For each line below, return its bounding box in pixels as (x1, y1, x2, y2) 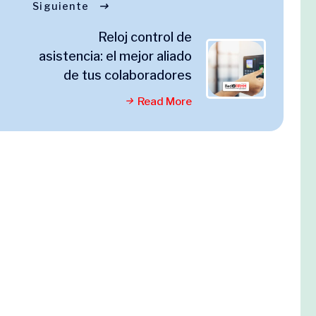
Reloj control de (98, 30, 192, 44)
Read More (138, 95, 192, 108)
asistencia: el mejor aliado (39, 49, 192, 63)
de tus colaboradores (63, 68, 192, 83)
